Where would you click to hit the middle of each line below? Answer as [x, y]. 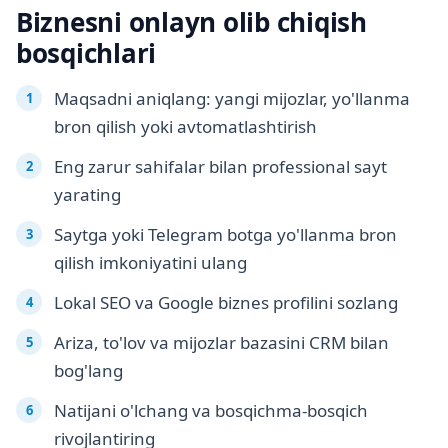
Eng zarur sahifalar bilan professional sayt [220, 167]
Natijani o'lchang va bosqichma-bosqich [211, 411]
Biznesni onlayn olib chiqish [191, 22]
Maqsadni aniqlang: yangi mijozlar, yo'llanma [232, 99]
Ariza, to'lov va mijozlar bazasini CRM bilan [221, 343]
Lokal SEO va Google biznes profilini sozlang [226, 303]
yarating [87, 195]
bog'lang [88, 371]
